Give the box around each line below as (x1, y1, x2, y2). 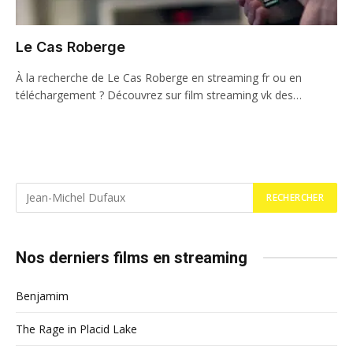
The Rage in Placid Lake (16, 321, 137, 336)
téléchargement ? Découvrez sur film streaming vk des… (16, 87, 302, 102)
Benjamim (16, 288, 69, 303)
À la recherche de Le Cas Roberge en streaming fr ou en (16, 69, 302, 85)
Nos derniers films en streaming (16, 247, 247, 267)
